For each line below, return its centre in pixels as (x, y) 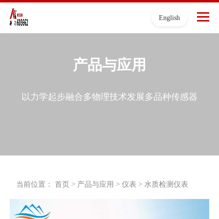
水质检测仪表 (166, 184)
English (169, 18)
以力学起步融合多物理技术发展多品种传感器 (109, 97)
